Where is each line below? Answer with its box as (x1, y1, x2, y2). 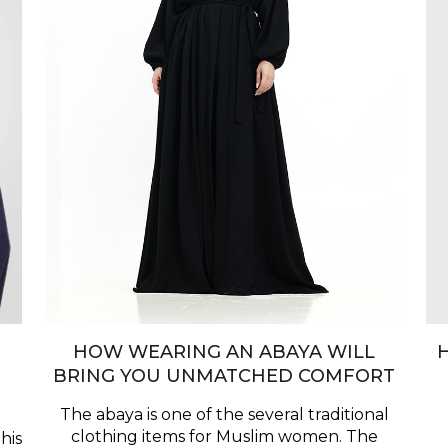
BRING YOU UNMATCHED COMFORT (53, 365, 395, 388)
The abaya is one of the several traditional (59, 405, 389, 425)
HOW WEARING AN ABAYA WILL (73, 341, 375, 364)
